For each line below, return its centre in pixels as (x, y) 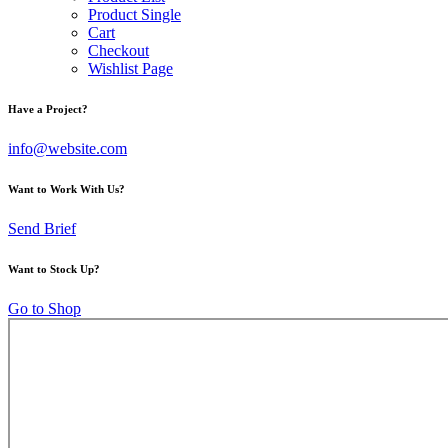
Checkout (118, 50)
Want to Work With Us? (66, 188)
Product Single (134, 14)
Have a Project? (48, 108)
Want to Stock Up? (54, 268)
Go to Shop (44, 308)
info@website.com (67, 148)
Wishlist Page (130, 68)
